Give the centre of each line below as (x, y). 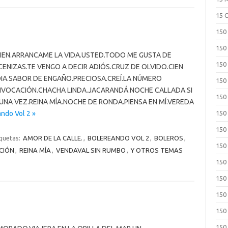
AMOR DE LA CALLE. (52, 138)
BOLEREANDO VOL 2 (118, 138)
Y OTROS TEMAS (156, 150)
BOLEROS (168, 138)
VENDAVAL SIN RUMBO (91, 150)
